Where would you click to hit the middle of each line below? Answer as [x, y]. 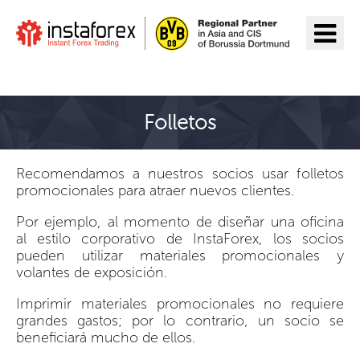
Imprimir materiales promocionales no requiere [180, 303]
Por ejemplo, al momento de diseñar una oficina [180, 221]
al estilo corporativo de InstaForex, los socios [180, 238]
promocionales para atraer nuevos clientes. [155, 190]
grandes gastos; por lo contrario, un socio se [180, 320]
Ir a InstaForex [91, 70]
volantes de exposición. [92, 272]
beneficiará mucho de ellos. [106, 337]
